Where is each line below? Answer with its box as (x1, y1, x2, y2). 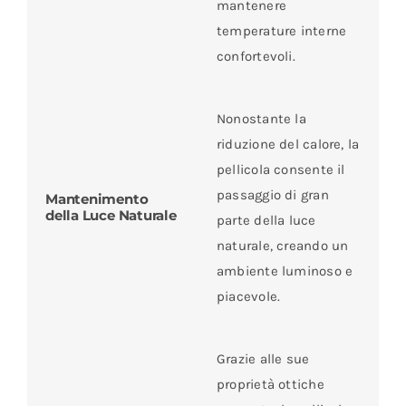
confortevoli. (216, 47, 295, 64)
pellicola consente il (216, 160, 345, 178)
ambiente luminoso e (216, 262, 353, 279)
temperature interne (216, 22, 347, 39)
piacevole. (216, 287, 281, 304)
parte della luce (216, 211, 316, 228)
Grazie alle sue (216, 350, 310, 367)
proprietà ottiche (216, 375, 324, 392)
